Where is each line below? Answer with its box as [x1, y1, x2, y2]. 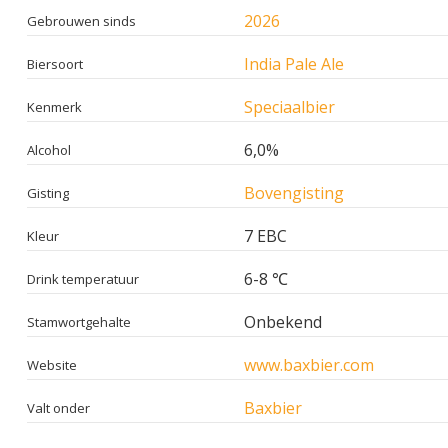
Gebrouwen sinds [27, 11, 136, 30]
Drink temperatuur [27, 269, 139, 288]
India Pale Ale [244, 52, 344, 75]
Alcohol [27, 140, 71, 159]
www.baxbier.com [244, 353, 374, 376]
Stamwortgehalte [27, 312, 131, 331]
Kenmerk [27, 97, 82, 116]
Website [27, 355, 77, 374]
